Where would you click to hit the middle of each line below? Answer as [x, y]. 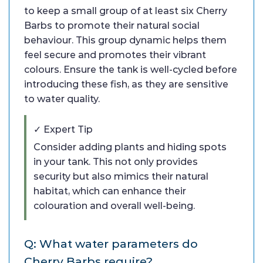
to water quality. [62, 99]
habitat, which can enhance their [110, 191]
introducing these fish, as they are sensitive [126, 85]
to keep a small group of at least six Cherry [126, 11]
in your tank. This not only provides [116, 162]
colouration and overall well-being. [114, 206]
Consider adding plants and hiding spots [130, 147]
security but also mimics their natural [121, 177]
